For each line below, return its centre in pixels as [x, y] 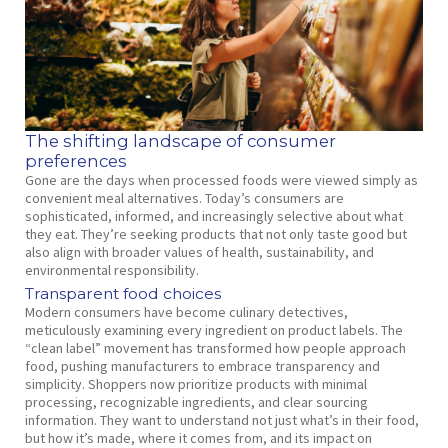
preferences [75, 161]
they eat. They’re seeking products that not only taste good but [215, 234]
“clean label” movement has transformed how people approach [215, 348]
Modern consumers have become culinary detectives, [186, 312]
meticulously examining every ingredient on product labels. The [213, 330]
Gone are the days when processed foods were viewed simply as [221, 180]
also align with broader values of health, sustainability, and [199, 252]
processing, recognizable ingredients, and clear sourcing [196, 402]
